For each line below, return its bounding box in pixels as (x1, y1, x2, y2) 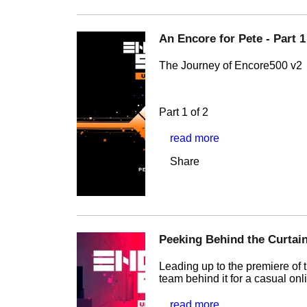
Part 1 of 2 (159, 106, 208, 119)
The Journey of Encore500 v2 (159, 60, 302, 72)
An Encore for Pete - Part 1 (159, 32, 306, 46)
